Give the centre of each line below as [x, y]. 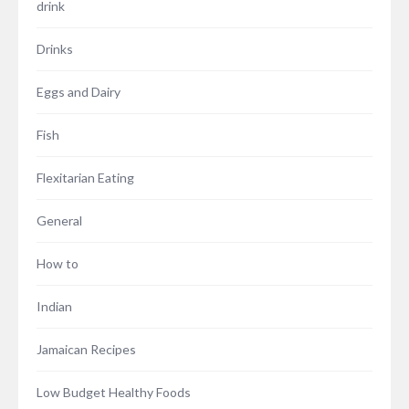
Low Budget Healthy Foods [114, 393]
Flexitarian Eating [85, 178]
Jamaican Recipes [86, 350]
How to [58, 264]
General [59, 221]
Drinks [55, 49]
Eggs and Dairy [79, 92]
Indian [54, 307]
